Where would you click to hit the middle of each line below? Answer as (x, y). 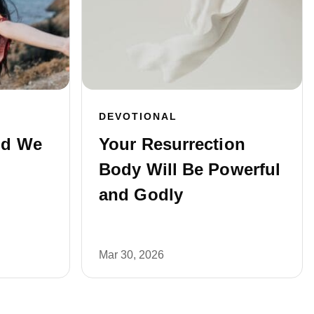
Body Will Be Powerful (190, 170)
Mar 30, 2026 (131, 255)
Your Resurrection (172, 144)
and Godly (141, 195)
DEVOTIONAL (138, 117)
